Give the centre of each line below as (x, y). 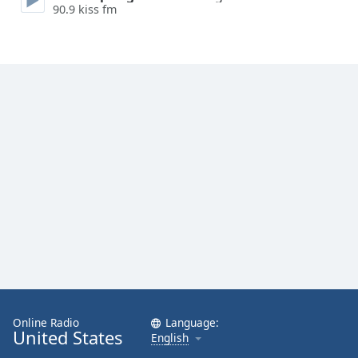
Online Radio (46, 322)
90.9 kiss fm (85, 10)
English (170, 337)
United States (68, 337)
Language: (192, 322)
